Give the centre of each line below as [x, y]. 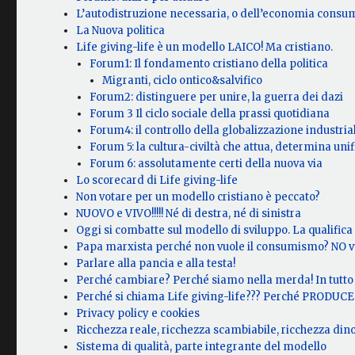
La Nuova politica [121, 31]
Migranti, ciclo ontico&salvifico [182, 81]
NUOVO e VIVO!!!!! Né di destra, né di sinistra [189, 214]
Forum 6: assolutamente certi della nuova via [206, 164]
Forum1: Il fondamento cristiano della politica [208, 64]
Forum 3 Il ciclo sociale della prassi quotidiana [209, 114]
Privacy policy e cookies [138, 314]
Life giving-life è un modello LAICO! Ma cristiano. [205, 48]
